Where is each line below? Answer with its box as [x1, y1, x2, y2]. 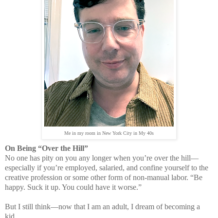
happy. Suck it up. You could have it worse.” [5, 183, 142, 192]
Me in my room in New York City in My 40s [64, 130, 154, 136]
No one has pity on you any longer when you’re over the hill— [5, 154, 199, 163]
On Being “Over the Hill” [5, 144, 88, 153]
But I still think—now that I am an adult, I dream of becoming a [5, 202, 200, 211]
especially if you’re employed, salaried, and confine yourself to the [5, 163, 208, 172]
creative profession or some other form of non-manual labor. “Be [5, 173, 202, 182]
